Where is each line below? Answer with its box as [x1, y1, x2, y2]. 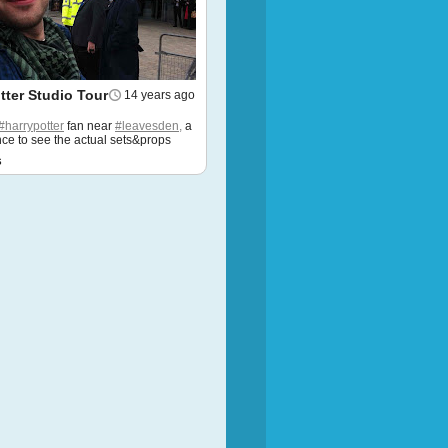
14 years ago [124, 88, 195, 102]
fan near [64, 119, 115, 133]
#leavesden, [115, 119, 182, 133]
